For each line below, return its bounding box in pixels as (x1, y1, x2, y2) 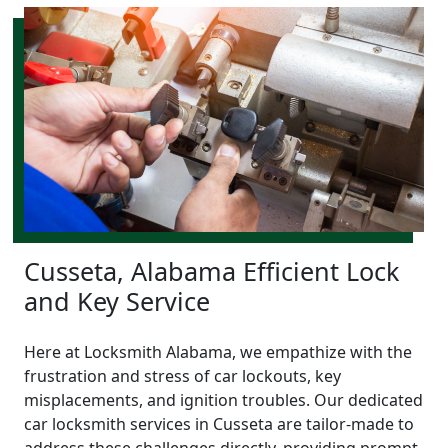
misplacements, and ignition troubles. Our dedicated (24, 389, 423, 412)
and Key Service (24, 284, 210, 319)
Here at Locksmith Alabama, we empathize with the (24, 341, 412, 364)
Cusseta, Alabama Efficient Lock (24, 254, 399, 289)
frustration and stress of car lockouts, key (24, 365, 341, 388)
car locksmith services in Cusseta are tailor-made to (24, 413, 414, 436)
